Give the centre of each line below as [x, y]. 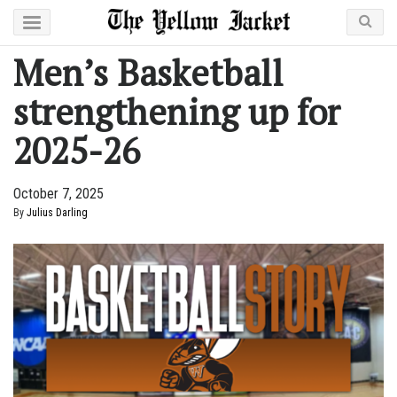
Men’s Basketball [148, 72]
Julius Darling [57, 213]
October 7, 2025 [58, 194]
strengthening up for [177, 111]
